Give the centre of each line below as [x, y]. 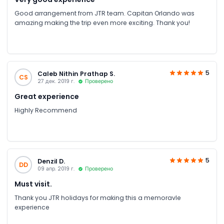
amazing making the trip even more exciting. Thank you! [102, 22]
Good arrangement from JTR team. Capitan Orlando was [104, 13]
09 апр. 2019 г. [56, 169]
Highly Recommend [46, 110]
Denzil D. [51, 161]
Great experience [47, 96]
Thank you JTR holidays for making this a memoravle [98, 197]
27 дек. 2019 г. [56, 81]
